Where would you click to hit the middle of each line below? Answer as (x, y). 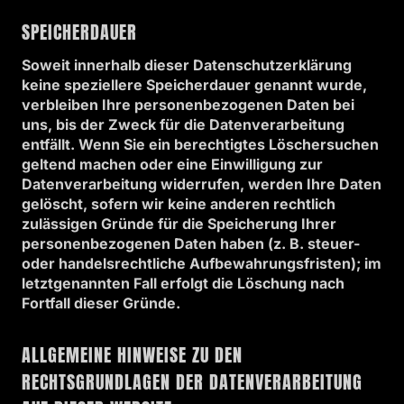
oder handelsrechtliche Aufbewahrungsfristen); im (202, 263)
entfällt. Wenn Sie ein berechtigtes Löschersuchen (200, 144)
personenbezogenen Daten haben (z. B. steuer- (191, 243)
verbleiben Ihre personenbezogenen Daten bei (188, 105)
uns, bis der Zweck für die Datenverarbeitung (183, 124)
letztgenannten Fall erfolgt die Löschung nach (183, 283)
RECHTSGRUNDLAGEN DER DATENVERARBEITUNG (192, 382)
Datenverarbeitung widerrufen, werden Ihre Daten (202, 184)
